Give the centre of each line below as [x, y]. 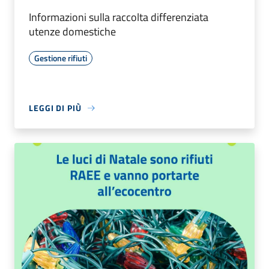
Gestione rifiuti [61, 58]
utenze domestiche [72, 32]
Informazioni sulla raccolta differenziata [119, 17]
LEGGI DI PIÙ [55, 108]
